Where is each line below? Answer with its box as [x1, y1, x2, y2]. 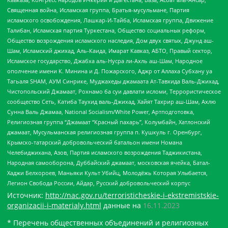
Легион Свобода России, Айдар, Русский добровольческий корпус [7, 179, 190, 187]
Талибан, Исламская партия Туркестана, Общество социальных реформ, [7, 26, 206, 34]
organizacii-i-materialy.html [7, 201, 101, 211]
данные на [101, 201, 143, 211]
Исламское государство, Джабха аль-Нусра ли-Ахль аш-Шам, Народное [7, 56, 203, 65]
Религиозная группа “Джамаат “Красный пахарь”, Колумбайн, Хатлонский [7, 118, 210, 126]
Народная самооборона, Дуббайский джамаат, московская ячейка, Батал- [7, 158, 210, 166]
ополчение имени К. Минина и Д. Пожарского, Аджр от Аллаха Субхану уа [7, 67, 212, 75]
